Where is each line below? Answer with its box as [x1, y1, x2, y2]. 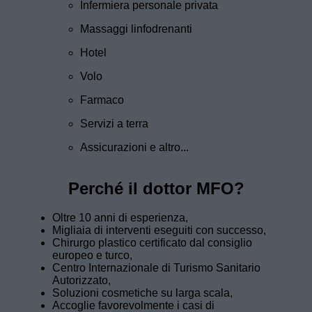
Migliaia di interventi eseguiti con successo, [52, 224, 266, 237]
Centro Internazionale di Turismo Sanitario [52, 262, 260, 274]
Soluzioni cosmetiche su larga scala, [52, 287, 233, 299]
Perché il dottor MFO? [68, 179, 244, 198]
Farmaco [80, 94, 124, 107]
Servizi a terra [80, 118, 148, 130]
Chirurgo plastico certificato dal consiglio [52, 237, 252, 249]
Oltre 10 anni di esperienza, [52, 212, 188, 224]
